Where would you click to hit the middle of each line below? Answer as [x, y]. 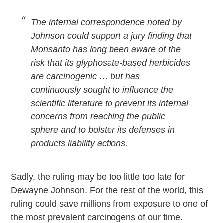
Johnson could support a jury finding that [111, 36]
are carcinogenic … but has [86, 76]
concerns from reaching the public [98, 117]
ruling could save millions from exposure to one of [110, 204]
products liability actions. [80, 144]
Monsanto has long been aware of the [106, 50]
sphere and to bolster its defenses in [103, 130]
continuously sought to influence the [102, 90]
